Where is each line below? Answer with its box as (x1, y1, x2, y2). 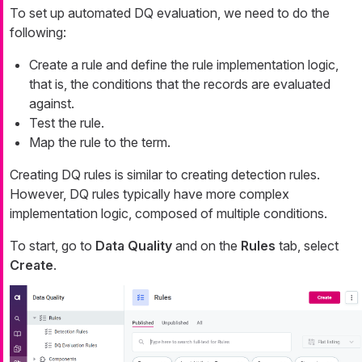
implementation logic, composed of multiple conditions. (10, 205, 327, 222)
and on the (172, 238, 241, 255)
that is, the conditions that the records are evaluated (29, 76, 330, 93)
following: (10, 24, 66, 41)
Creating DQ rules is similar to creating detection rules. (10, 166, 320, 183)
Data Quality (95, 238, 172, 255)
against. (29, 95, 74, 112)
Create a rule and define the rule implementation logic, (29, 57, 339, 74)
